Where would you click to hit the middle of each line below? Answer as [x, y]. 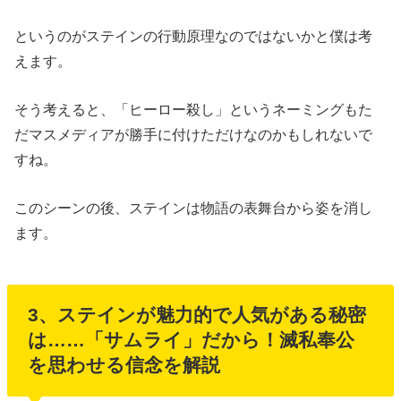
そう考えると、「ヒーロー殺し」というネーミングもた [194, 109]
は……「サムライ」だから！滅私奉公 [191, 340]
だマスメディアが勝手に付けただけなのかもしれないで [194, 134]
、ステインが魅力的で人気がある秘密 [202, 315]
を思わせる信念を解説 [124, 365]
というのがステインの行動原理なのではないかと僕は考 [194, 35]
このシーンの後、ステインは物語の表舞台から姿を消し [194, 208]
